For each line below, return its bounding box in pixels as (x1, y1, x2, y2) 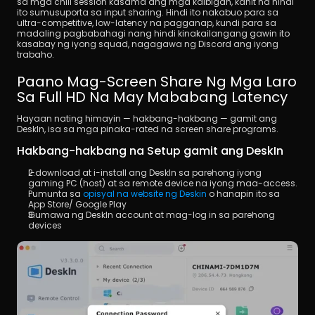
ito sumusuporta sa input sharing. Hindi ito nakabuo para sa (17, 6, 278, 18)
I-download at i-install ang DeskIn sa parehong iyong (28, 166, 262, 179)
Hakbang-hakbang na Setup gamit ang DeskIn (17, 142, 283, 159)
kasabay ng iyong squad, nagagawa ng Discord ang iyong (17, 37, 278, 50)
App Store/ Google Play (28, 198, 127, 210)
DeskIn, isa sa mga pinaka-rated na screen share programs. (17, 122, 278, 135)
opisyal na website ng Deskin (83, 187, 207, 200)
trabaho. (17, 48, 54, 60)
